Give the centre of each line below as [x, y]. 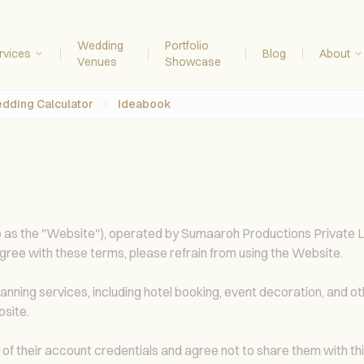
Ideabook [144, 104]
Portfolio [187, 45]
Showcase [193, 61]
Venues [97, 61]
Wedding [100, 45]
